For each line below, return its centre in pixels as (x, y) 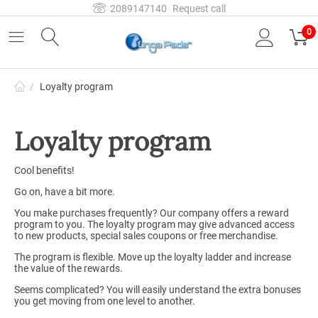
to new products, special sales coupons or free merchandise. (146, 236)
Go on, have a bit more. (65, 192)
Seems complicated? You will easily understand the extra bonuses (158, 290)
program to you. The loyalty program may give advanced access (154, 225)
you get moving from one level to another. (105, 301)
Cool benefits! (44, 171)
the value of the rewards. (68, 269)
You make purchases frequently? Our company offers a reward (152, 213)
